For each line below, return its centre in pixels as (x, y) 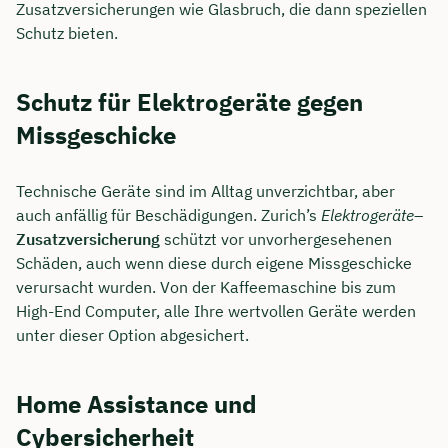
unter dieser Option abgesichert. (132, 335)
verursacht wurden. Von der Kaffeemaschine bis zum (206, 287)
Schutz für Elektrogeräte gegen (189, 101)
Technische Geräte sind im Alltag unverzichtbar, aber (205, 191)
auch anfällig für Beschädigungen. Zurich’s (168, 215)
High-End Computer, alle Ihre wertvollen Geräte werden (216, 311)
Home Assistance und (136, 403)
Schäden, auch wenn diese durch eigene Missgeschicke (214, 263)
